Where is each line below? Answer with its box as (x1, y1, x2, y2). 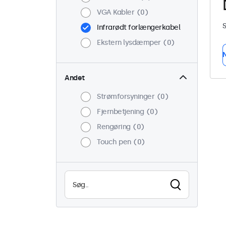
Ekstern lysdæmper (97, 38, 161, 47)
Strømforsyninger (97, 92, 154, 101)
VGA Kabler (97, 8, 134, 17)
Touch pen (97, 138, 131, 146)
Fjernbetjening (97, 107, 144, 116)
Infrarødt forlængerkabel (97, 23, 180, 32)
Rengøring (97, 123, 131, 131)
